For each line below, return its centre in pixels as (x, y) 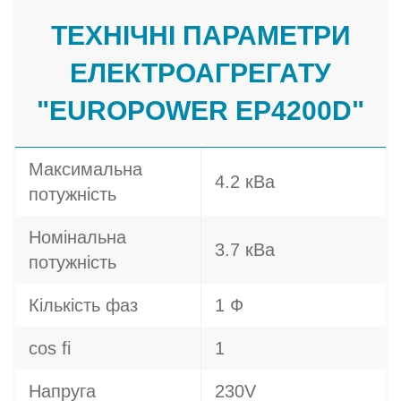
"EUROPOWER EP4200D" (200, 111)
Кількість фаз (83, 305)
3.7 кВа (245, 250)
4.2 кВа (245, 182)
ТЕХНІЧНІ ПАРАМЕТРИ (200, 35)
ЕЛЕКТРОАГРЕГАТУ (200, 73)
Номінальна (77, 237)
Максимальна (85, 169)
